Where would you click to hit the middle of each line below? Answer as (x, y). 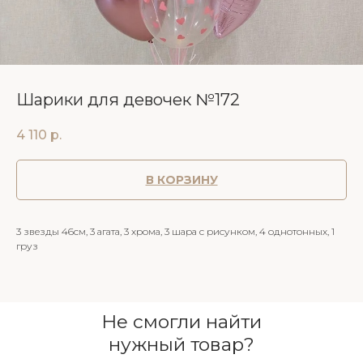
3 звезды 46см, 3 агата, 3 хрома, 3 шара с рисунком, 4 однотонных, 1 (175, 232)
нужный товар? (181, 345)
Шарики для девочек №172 (128, 100)
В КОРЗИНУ (181, 180)
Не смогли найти (181, 322)
